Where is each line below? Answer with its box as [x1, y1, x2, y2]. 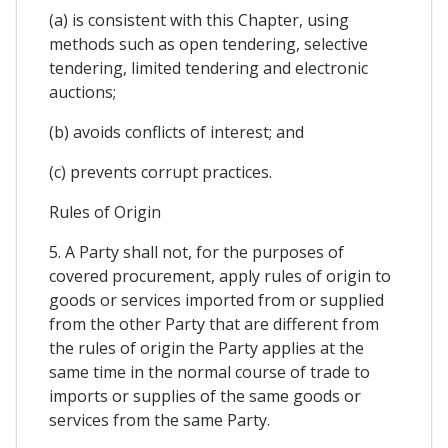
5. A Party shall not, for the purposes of [49, 240, 344, 263]
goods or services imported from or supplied [49, 288, 384, 311]
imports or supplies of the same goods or [49, 384, 361, 407]
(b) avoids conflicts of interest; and [49, 120, 304, 143]
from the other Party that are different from [49, 312, 379, 335]
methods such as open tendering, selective [49, 32, 368, 55]
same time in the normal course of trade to [49, 360, 370, 383]
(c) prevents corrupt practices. [49, 160, 272, 183]
